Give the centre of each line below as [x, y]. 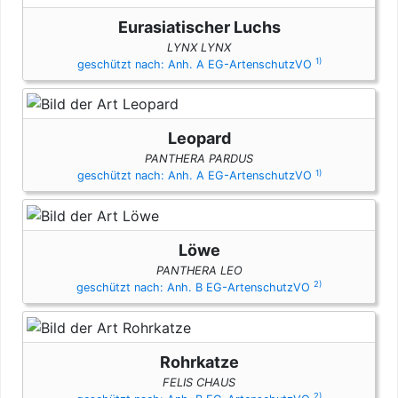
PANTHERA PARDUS [199, 159]
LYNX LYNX [199, 47]
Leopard [199, 139]
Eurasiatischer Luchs [199, 27]
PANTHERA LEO [199, 271]
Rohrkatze [199, 362]
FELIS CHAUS [199, 382]
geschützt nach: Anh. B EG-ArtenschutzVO [195, 288]
